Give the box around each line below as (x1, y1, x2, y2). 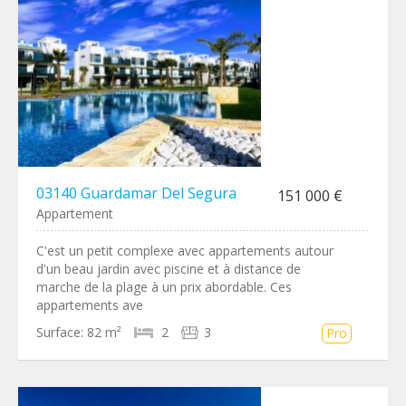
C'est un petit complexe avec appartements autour (36, 242, 333, 259)
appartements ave (36, 296, 143, 314)
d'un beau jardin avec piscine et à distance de (36, 260, 301, 277)
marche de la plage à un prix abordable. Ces (36, 278, 292, 295)
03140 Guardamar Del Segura (36, 183, 237, 203)
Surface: (36, 324, 83, 341)
